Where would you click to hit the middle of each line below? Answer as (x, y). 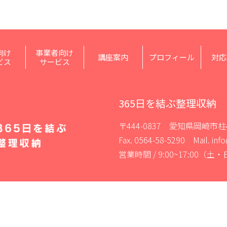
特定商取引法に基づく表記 (74, 200)
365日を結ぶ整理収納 (167, 103)
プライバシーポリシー (160, 200)
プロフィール (172, 57)
